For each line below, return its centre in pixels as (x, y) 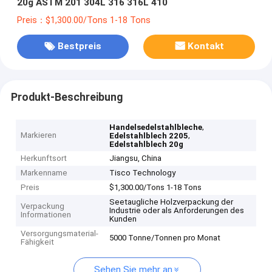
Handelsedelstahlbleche (156, 127)
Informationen (46, 215)
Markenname (44, 173)
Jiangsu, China (136, 158)
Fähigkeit (38, 242)
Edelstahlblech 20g (147, 144)
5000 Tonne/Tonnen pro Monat (165, 238)
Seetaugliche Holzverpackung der (172, 202)
